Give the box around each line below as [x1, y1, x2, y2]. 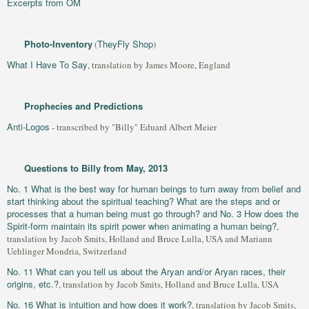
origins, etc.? [7, 277, 59, 290]
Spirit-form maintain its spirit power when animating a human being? [7, 219, 277, 232]
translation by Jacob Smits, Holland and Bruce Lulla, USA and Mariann [7, 232, 272, 245]
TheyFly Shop [97, 37, 153, 50]
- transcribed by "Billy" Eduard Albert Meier [50, 121, 217, 133]
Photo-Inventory [24, 37, 92, 50]
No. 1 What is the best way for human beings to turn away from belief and [7, 182, 301, 195]
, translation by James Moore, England [88, 59, 230, 71]
